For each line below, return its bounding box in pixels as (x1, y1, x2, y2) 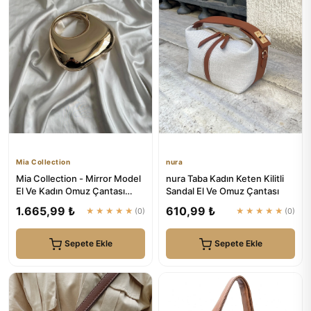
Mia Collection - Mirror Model (16, 173, 141, 184)
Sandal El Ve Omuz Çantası (166, 185, 279, 196)
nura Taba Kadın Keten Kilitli (166, 173, 284, 184)
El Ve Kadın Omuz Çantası (16, 185, 125, 196)
